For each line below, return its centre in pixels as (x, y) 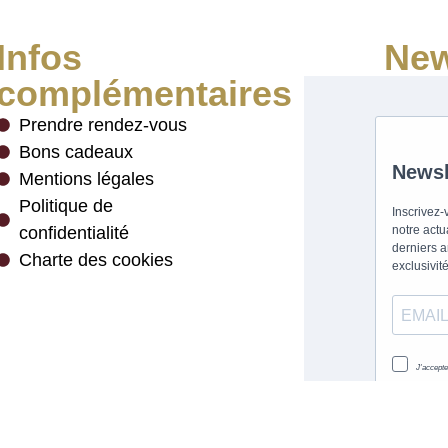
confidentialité (73, 232)
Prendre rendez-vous (102, 124)
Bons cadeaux (75, 151)
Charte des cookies (95, 259)
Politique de (65, 205)
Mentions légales (86, 178)
